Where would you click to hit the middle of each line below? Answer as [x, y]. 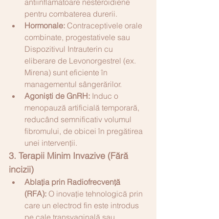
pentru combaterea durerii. [71, 13]
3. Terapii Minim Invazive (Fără [70, 155]
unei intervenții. [51, 142]
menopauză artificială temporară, [83, 107]
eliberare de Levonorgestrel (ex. [81, 60]
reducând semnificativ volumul [79, 119]
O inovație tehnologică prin [96, 193]
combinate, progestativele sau [78, 37]
